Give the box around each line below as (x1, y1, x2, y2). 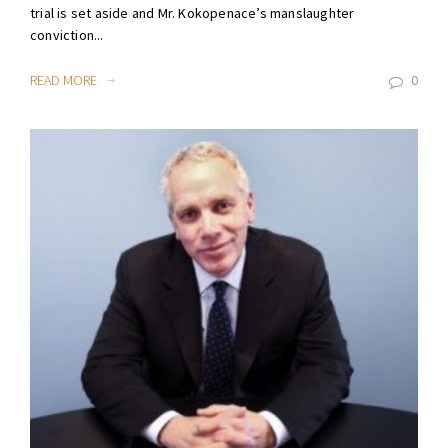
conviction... (30, 26, 104, 45)
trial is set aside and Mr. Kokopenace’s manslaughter (30, 4, 355, 23)
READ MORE (30, 71, 100, 90)
